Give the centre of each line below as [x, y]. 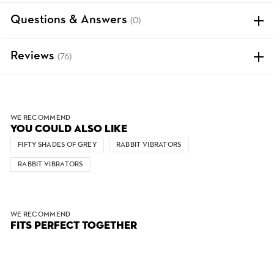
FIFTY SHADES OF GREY [57, 145]
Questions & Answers [70, 20]
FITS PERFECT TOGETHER [74, 226]
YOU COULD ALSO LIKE [69, 129]
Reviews [34, 56]
